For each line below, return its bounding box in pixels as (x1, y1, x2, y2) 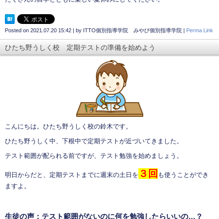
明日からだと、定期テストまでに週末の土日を (5, 171, 138, 178)
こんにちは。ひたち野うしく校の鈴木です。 (5, 122, 132, 130)
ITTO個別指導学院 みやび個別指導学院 (83, 27, 182, 33)
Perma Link (186, 27, 213, 33)
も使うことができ (158, 171, 209, 178)
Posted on (5, 27, 30, 33)
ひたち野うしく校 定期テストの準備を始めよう (5, 43, 155, 51)
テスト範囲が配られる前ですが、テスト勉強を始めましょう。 (5, 152, 183, 159)
